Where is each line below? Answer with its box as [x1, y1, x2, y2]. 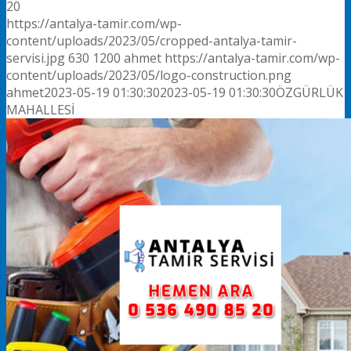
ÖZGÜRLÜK [276, 83, 343, 101]
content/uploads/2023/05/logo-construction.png [6, 66, 291, 84]
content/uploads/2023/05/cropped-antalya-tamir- [6, 31, 297, 49]
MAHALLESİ [6, 100, 74, 118]
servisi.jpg [6, 49, 65, 67]
